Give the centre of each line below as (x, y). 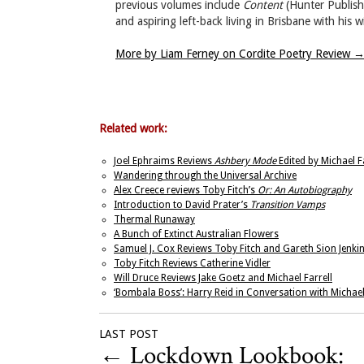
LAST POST (129, 334)
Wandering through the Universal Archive (205, 176)
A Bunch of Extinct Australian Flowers (196, 234)
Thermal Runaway (154, 220)
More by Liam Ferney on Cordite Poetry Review (234, 54)
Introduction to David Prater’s (182, 205)
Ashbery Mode (245, 161)
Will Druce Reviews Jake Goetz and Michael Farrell (223, 278)
